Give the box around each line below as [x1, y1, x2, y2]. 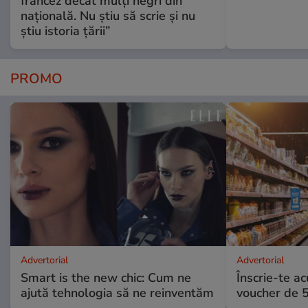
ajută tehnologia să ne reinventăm [21, 285, 214, 302]
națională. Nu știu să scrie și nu [21, 8, 195, 25]
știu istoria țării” [21, 23, 110, 40]
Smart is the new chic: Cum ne [21, 269, 191, 287]
